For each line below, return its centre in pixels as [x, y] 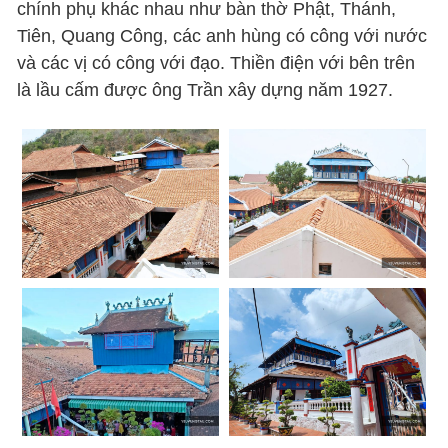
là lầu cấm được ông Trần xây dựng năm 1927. [205, 89]
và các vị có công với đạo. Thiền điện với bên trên [216, 62]
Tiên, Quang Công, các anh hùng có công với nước [222, 35]
